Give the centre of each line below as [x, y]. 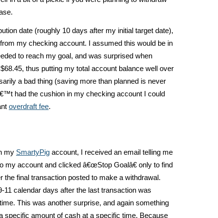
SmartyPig [33, 152]
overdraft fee [29, 107]
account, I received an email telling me [111, 152]
